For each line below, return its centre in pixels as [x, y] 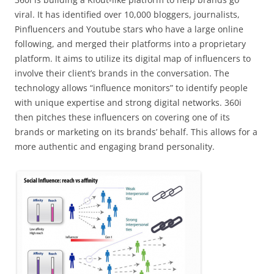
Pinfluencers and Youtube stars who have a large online [129, 29]
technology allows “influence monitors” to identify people [131, 87]
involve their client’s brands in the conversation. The [122, 73]
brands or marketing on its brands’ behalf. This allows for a [136, 131]
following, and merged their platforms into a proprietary [130, 43]
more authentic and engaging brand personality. [115, 146]
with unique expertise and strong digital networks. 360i [128, 102]
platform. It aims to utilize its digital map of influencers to [133, 58]
